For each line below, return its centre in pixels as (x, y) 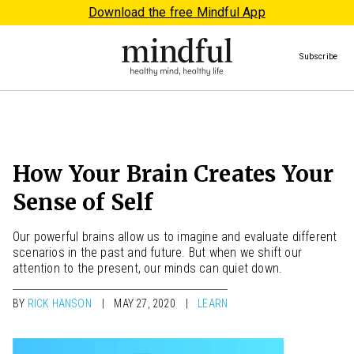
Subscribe (319, 56)
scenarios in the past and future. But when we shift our (158, 252)
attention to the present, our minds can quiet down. (148, 268)
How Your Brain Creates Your (173, 174)
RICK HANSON (59, 304)
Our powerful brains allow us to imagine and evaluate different (175, 237)
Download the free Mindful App (177, 12)
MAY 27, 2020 (145, 304)
